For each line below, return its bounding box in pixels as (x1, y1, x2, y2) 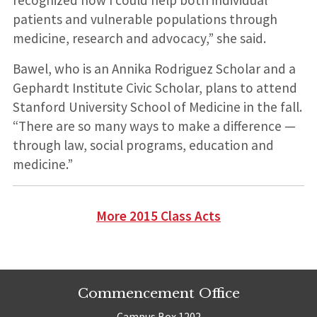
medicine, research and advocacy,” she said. (12, 29, 266, 47)
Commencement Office (77, 284, 240, 301)
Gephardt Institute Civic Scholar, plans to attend (12, 79, 297, 96)
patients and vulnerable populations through (12, 10, 277, 28)
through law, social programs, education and (12, 136, 274, 154)
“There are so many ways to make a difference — (12, 117, 296, 134)
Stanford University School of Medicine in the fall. (12, 98, 302, 115)
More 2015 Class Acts (96, 207, 221, 224)
